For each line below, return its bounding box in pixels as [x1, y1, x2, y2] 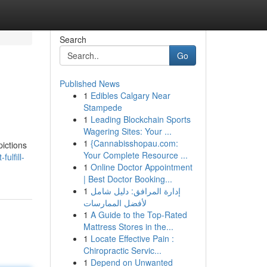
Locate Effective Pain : [90, 232, 174, 244]
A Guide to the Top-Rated [90, 209, 187, 221]
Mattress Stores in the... [83, 221, 173, 232]
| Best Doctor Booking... [83, 173, 172, 185]
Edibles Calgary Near [90, 89, 170, 101]
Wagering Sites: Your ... [83, 125, 172, 137]
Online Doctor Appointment [90, 161, 193, 173]
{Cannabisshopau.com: [90, 137, 178, 149]
